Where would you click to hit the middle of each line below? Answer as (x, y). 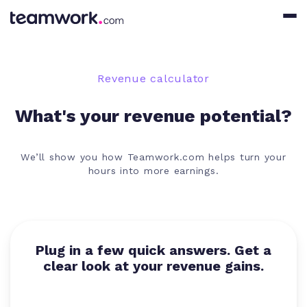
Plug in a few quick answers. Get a (153, 250)
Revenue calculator (153, 79)
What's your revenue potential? (153, 115)
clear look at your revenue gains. (153, 266)
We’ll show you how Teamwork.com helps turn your (153, 157)
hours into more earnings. (153, 170)
